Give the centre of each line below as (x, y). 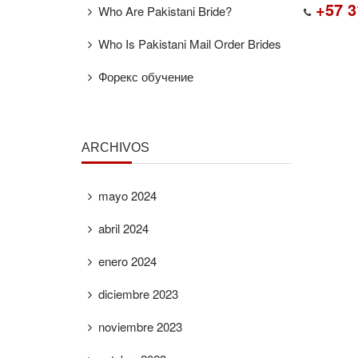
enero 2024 (127, 261)
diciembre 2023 (138, 294)
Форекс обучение (146, 76)
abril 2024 (123, 228)
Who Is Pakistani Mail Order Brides (190, 44)
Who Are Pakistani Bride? (165, 11)
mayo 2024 (127, 195)
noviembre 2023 (140, 326)
